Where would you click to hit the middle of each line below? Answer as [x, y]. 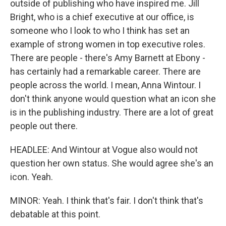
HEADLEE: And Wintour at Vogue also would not [104, 150]
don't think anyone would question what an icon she [113, 99]
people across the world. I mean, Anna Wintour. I [105, 85]
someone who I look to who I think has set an [100, 31]
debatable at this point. [55, 214]
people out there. [44, 126]
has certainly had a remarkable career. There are [105, 71]
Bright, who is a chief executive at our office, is [102, 17]
